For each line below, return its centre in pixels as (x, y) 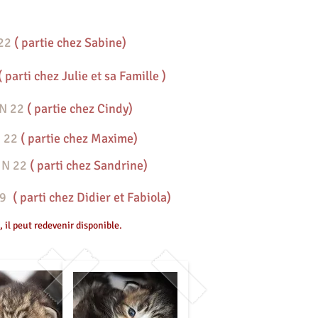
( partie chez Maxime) (79, 138)
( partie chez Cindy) (80, 109)
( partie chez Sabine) (69, 43)
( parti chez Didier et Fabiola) (92, 197)
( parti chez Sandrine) (89, 165)
